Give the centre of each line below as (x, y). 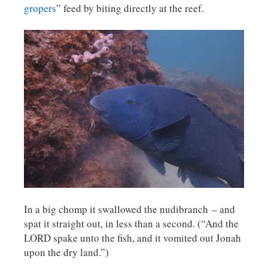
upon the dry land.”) (66, 252)
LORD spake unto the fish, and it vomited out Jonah (133, 237)
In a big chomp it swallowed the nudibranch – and (130, 209)
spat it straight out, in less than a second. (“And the (131, 223)
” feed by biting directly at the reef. (130, 8)
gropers (40, 8)
